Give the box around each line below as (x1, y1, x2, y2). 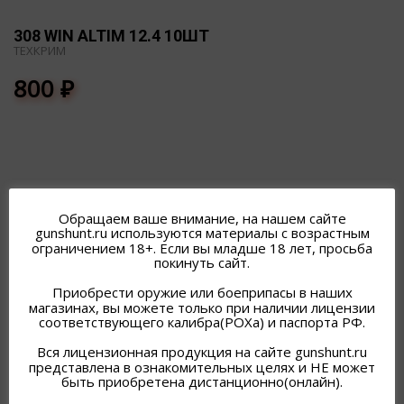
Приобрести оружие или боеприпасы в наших (51, 283, 353, 302)
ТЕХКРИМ (14, 42, 66, 60)
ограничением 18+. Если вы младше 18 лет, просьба (32, 238, 372, 257)
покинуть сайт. (154, 253, 250, 272)
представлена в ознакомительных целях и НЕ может (29, 357, 375, 376)
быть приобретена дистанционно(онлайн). (61, 372, 343, 391)
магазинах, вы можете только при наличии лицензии (29, 298, 375, 317)
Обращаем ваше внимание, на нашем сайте (58, 208, 346, 227)
